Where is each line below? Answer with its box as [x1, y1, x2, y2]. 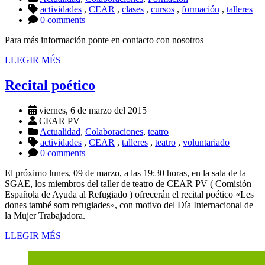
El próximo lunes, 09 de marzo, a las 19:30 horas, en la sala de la [5, 168, 246, 179]
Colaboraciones [85, 127, 143, 137]
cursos [151, 4, 174, 15]
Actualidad [40, 127, 80, 137]
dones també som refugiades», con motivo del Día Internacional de [5, 200, 253, 211]
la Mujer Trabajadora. [5, 211, 85, 221]
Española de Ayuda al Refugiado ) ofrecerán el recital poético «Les [5, 189, 254, 200]
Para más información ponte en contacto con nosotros [5, 35, 208, 46]
